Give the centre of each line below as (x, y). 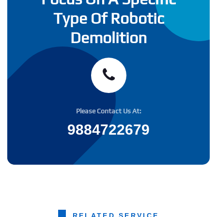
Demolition (108, 37)
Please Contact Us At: (108, 111)
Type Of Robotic (108, 18)
